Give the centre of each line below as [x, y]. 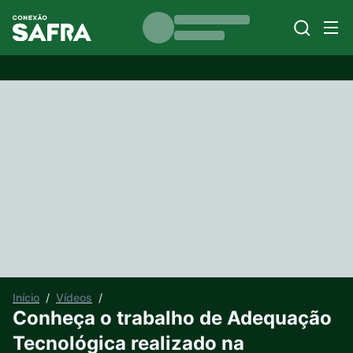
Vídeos [74, 297]
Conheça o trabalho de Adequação [172, 318]
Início [26, 297]
